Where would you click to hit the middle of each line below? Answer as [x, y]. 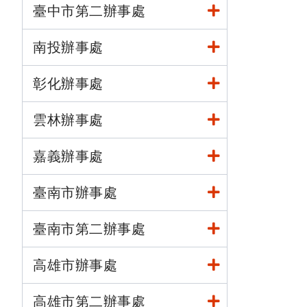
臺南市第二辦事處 [89, 229]
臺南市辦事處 [75, 193]
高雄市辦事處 [75, 265]
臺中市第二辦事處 [89, 11]
